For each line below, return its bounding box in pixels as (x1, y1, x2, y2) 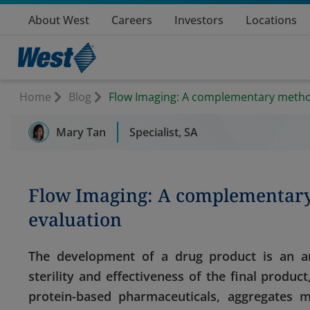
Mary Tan (56, 124, 107, 140)
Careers (111, 12, 152, 28)
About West (28, 12, 89, 28)
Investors (174, 12, 224, 28)
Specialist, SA (129, 124, 199, 140)
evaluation (28, 207, 122, 232)
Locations (246, 12, 297, 28)
